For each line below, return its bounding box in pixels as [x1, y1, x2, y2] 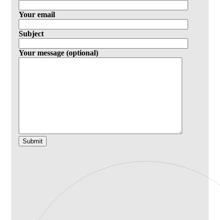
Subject [19, 29, 44, 38]
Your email [19, 10, 55, 19]
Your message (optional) [19, 48, 98, 57]
